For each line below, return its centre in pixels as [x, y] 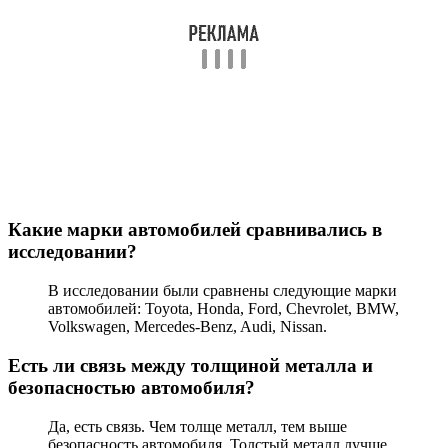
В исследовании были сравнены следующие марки [222, 291]
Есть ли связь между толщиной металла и [190, 365]
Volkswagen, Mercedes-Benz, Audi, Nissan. [187, 327]
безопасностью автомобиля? [131, 387]
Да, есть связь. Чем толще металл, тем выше [197, 426]
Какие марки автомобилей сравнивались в [195, 230]
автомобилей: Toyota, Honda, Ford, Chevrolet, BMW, [223, 309]
